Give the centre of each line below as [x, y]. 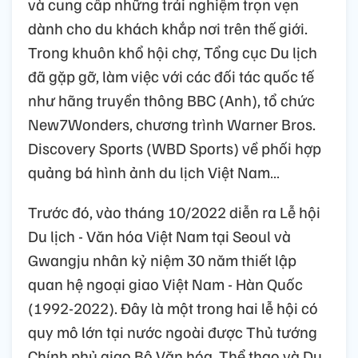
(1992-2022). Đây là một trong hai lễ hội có [173, 308]
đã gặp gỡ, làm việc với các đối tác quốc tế [171, 76]
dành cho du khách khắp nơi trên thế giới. [168, 28]
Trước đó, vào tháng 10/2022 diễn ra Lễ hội [174, 212]
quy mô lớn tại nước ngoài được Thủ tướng [173, 332]
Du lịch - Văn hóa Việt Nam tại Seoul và [159, 236]
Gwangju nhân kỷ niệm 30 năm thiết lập [162, 260]
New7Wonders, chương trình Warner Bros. [172, 124]
